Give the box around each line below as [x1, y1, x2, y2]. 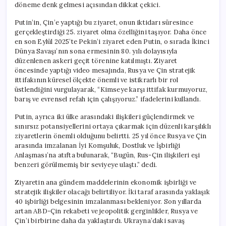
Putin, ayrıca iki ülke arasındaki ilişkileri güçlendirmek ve [15, 112, 194, 121]
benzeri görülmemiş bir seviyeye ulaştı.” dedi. [15, 160, 157, 169]
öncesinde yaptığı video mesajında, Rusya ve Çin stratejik [15, 66, 196, 75]
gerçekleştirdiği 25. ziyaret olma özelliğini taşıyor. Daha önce [15, 27, 207, 36]
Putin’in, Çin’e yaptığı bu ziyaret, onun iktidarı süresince [15, 18, 193, 27]
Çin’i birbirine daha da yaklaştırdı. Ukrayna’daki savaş [15, 216, 185, 225]
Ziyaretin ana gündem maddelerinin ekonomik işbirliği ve [15, 178, 196, 187]
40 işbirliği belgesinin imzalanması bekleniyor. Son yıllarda [15, 197, 202, 206]
